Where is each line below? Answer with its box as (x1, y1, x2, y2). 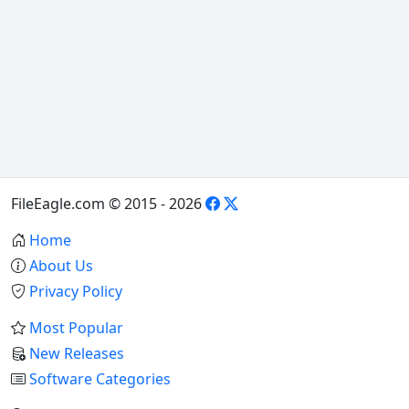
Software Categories (29, 369, 171, 390)
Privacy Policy (29, 281, 122, 302)
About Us (29, 256, 93, 277)
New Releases (29, 343, 124, 364)
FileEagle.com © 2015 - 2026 (11, 194, 205, 215)
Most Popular (29, 318, 123, 339)
